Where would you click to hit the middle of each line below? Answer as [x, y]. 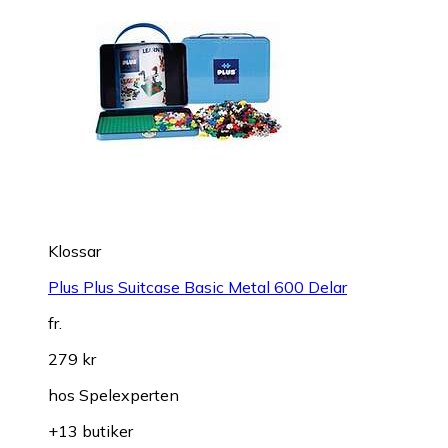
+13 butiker [90, 430]
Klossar [74, 250]
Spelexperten [129, 394]
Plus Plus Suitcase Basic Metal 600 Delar [197, 286]
